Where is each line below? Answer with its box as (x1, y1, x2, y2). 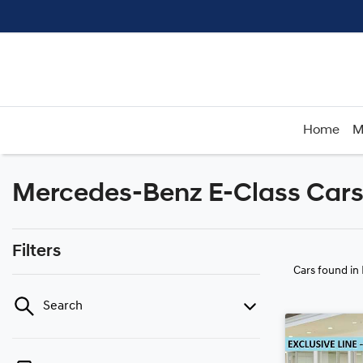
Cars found (293, 265, 350, 277)
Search (43, 300, 83, 313)
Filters (12, 243, 61, 260)
